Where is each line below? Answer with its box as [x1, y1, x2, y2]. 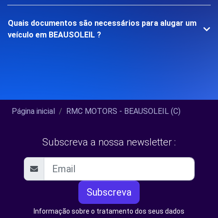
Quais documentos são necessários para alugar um [8, 18, 197, 28]
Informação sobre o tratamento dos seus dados [34, 207, 184, 215]
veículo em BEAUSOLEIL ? [8, 30, 101, 39]
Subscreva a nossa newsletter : [42, 136, 176, 148]
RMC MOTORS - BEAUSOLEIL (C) [66, 107, 181, 116]
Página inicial [12, 107, 55, 116]
